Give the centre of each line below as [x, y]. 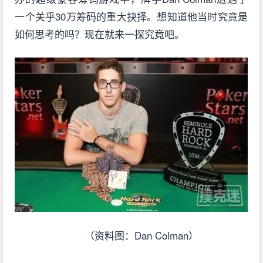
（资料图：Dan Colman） [141, 235]
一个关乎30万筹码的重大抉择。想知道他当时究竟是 [131, 16]
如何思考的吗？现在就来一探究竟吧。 [100, 34]
